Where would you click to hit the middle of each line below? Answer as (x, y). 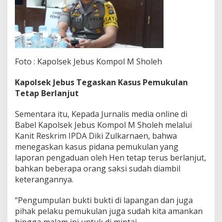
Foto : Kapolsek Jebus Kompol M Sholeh (88, 61)
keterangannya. (44, 179)
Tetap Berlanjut (47, 93)
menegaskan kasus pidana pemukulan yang (97, 146)
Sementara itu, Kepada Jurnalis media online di (101, 114)
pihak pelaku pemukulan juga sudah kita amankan (109, 211)
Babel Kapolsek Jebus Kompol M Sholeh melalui (103, 125)
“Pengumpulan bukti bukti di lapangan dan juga (104, 200)
